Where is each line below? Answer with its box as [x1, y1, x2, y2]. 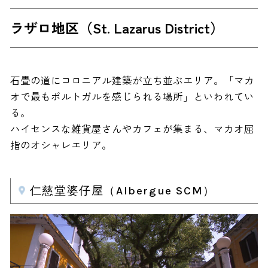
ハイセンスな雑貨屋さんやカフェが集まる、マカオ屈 [10, 121, 254, 136]
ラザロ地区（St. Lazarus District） [10, 17, 224, 38]
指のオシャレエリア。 [10, 138, 112, 153]
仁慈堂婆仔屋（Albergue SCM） [29, 184, 215, 197]
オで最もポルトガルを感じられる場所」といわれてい [10, 89, 254, 104]
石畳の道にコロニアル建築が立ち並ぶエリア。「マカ [10, 73, 254, 88]
